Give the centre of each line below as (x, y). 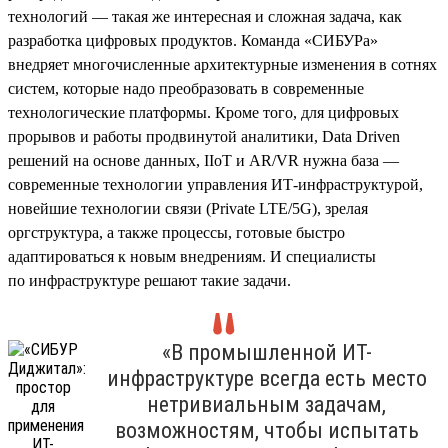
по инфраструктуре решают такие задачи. (149, 280)
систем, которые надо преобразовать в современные (186, 88)
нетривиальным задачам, (266, 404)
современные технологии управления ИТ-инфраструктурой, (215, 184)
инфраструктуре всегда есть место (266, 378)
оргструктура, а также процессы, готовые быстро (176, 232)
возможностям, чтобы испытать (266, 430)
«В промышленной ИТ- (266, 352)
